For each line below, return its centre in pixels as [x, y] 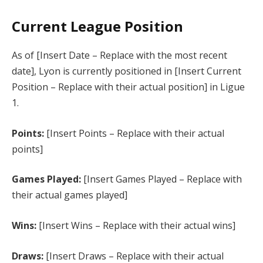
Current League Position [97, 26]
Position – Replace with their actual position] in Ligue [128, 87]
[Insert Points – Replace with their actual [134, 133]
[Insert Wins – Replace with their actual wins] [136, 225]
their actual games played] [70, 195]
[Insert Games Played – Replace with [161, 179]
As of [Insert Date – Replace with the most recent [119, 55]
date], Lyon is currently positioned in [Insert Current [127, 71]
